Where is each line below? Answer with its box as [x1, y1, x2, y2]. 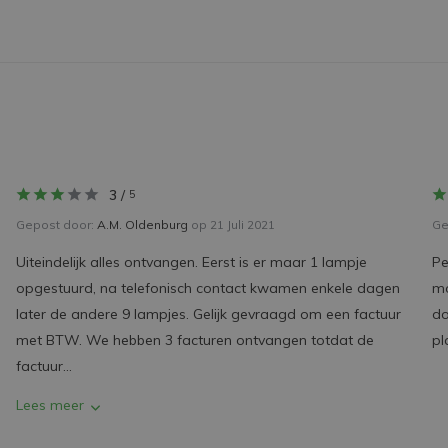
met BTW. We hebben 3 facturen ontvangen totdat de [15, 331, 374, 349]
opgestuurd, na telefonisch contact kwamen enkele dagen [15, 279, 400, 297]
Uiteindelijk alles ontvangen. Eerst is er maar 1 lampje [15, 253, 367, 271]
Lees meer [15, 396, 84, 414]
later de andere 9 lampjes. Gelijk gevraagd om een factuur [15, 305, 401, 323]
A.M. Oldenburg [96, 217, 188, 232]
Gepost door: [15, 217, 97, 232]
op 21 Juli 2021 [187, 217, 275, 232]
